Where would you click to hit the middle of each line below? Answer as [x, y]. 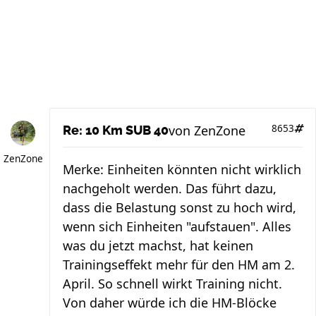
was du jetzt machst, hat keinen [158, 246]
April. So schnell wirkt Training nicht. [172, 284]
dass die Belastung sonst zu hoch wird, [180, 208]
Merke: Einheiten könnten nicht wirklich [182, 170]
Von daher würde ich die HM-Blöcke [170, 303]
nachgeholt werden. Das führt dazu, [170, 189]
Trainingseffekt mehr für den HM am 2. [179, 265]
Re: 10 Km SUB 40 [116, 131]
